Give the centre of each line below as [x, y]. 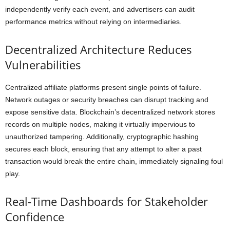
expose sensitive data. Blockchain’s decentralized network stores [110, 112]
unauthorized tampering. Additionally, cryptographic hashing [102, 137]
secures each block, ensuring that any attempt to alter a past [103, 149]
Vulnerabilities [43, 65]
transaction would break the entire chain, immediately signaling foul [114, 161]
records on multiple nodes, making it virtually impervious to [100, 124]
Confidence [35, 217]
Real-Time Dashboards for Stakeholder [107, 201]
